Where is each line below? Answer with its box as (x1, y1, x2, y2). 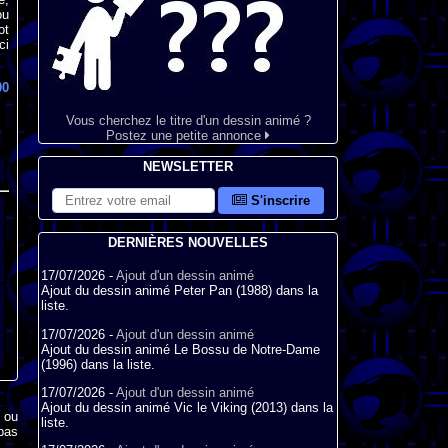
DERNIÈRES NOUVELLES (108, 235, 268, 250)
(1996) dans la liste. (41, 356, 155, 372)
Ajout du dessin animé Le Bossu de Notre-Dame (41, 341, 320, 357)
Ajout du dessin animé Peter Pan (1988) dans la (41, 283, 318, 299)
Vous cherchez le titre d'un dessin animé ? (65, 113, 311, 128)
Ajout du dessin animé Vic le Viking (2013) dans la (41, 399, 333, 415)
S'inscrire (247, 193, 311, 208)
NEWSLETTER (143, 159, 233, 174)
